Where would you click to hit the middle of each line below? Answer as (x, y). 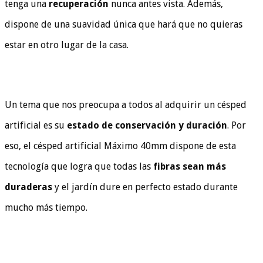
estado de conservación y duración (147, 125)
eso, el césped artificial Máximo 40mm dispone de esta (120, 146)
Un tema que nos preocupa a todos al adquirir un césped (126, 104)
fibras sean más (190, 166)
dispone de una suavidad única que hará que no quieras (124, 24)
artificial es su (36, 125)
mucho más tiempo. (46, 207)
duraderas (28, 187)
